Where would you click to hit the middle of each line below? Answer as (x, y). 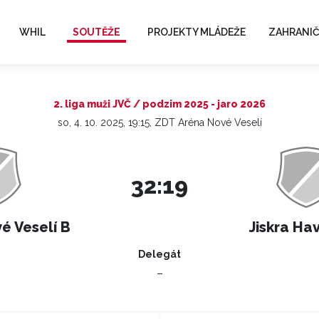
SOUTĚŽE (96, 32)
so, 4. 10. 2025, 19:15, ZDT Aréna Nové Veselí (159, 122)
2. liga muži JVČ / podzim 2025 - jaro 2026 (159, 104)
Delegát (159, 254)
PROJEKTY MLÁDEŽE (196, 32)
